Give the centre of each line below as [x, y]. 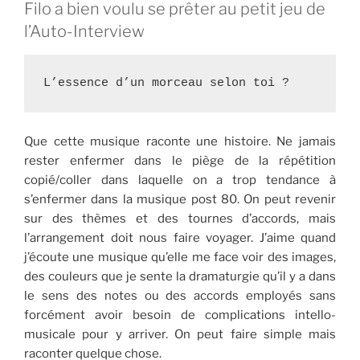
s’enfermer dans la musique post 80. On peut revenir [180, 200]
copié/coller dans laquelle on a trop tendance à [180, 180]
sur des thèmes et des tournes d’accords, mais [180, 219]
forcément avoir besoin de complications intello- [180, 315]
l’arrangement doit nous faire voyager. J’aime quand [180, 238]
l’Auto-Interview [84, 32]
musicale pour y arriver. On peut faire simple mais [180, 335]
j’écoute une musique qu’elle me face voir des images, [180, 258]
